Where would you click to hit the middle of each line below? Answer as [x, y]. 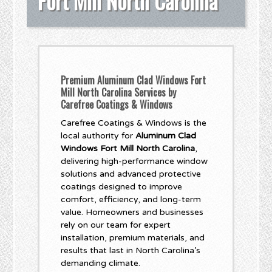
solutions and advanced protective [131, 174]
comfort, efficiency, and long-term [131, 199]
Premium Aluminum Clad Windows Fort [134, 80]
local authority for [98, 136]
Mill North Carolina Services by [119, 92]
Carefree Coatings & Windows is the [134, 123]
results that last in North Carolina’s [131, 250]
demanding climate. [101, 263]
